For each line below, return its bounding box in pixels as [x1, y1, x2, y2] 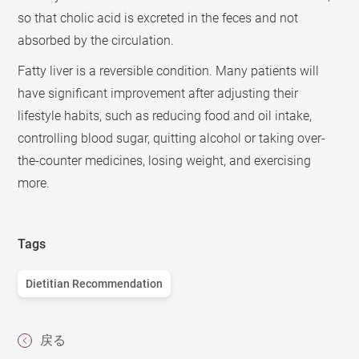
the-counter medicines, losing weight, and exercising [18, 152, 312, 168]
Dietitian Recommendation [26, 276, 163, 290]
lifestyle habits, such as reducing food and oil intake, [18, 107, 313, 123]
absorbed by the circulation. [18, 32, 175, 48]
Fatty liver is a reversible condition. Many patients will [18, 63, 320, 79]
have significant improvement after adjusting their [18, 85, 299, 101]
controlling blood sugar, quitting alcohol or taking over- [18, 130, 326, 146]
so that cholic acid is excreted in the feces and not [18, 10, 299, 26]
